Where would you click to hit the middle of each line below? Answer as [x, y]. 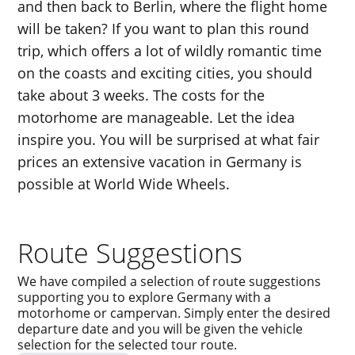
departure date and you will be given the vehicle [160, 329]
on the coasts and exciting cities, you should [165, 73]
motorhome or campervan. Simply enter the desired [174, 313]
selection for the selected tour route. [128, 345]
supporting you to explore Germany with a [145, 297]
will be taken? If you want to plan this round [164, 29]
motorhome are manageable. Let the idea [157, 117]
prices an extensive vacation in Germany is [160, 162]
